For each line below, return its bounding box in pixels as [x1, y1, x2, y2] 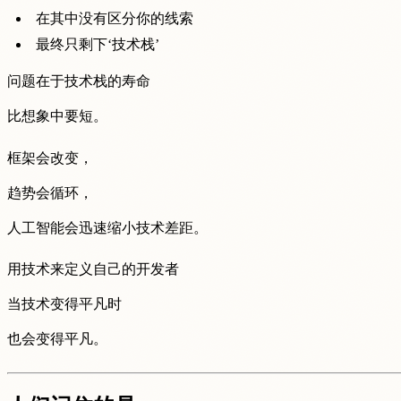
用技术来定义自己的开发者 [7, 261, 179, 277]
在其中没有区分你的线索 [36, 10, 193, 26]
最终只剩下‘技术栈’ [36, 36, 159, 52]
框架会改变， [7, 149, 93, 166]
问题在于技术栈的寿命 [7, 73, 150, 89]
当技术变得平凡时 [7, 296, 122, 312]
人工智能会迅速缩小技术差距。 [7, 219, 208, 235]
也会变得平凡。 [7, 331, 107, 347]
